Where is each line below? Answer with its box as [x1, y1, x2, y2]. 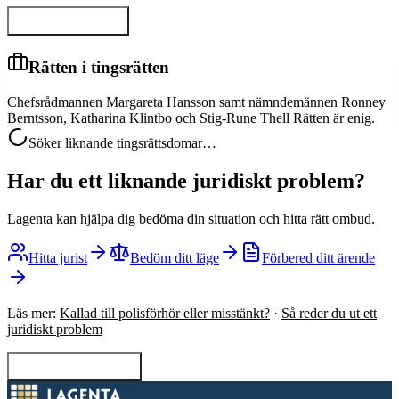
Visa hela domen [36, 19, 122, 33]
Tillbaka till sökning [36, 364, 134, 379]
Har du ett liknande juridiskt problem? [7, 169, 365, 193]
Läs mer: [7, 305, 56, 321]
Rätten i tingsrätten [28, 58, 169, 77]
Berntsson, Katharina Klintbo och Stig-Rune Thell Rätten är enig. [7, 110, 375, 126]
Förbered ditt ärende [262, 249, 375, 265]
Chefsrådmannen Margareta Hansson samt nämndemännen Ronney [7, 94, 386, 110]
